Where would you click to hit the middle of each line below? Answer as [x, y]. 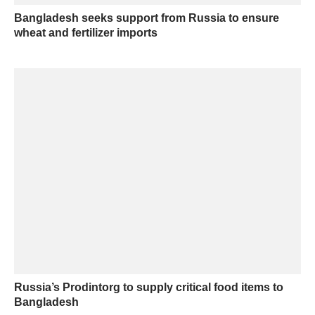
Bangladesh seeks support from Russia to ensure [147, 18]
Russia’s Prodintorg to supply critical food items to [149, 287]
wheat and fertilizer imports [86, 33]
